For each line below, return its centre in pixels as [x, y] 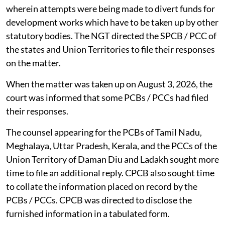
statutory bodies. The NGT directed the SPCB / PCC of [111, 36]
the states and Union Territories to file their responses [110, 49]
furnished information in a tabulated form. [89, 214]
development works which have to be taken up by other [112, 22]
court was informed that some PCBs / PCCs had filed [107, 98]
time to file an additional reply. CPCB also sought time [110, 173]
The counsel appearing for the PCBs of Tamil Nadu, [104, 132]
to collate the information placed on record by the [102, 187]
